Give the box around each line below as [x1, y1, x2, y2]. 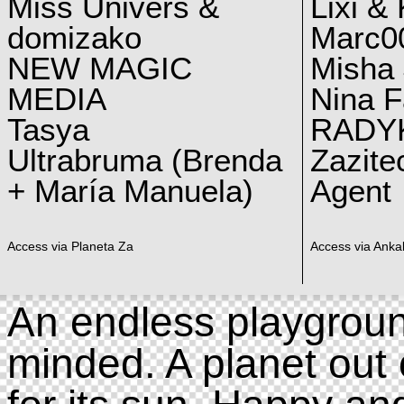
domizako [6, 20, 142, 55]
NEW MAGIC [6, 50, 192, 86]
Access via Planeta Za [6, 240, 133, 254]
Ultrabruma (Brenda [6, 142, 282, 178]
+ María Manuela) [6, 173, 253, 208]
